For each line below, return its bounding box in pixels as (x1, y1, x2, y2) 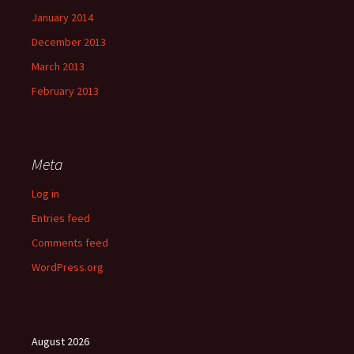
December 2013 (32, 35, 106, 49)
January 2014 (32, 10, 93, 24)
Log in (32, 186, 59, 201)
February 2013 (32, 84, 99, 98)
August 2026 (32, 334, 89, 348)
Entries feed (32, 211, 90, 225)
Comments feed (32, 235, 108, 250)
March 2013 (32, 59, 85, 73)
